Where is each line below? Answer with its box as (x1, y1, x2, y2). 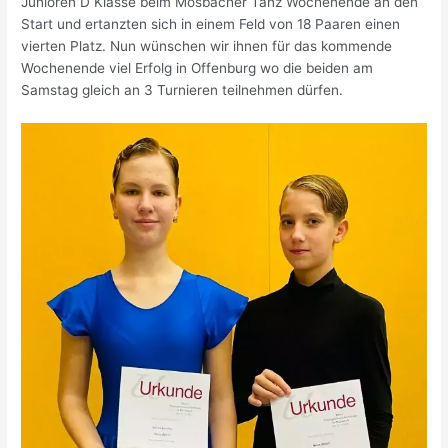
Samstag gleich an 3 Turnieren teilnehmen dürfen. (21, 82, 344, 98)
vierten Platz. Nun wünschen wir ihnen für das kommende (21, 38, 393, 54)
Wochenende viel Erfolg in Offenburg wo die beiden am (21, 60, 374, 76)
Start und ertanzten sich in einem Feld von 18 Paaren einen (21, 16, 401, 32)
